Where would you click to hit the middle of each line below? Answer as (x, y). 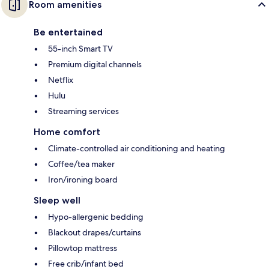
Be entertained (68, 32)
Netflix (61, 80)
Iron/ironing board (83, 179)
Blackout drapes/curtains (95, 232)
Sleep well (57, 200)
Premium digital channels (95, 64)
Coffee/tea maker (81, 164)
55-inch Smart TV (80, 48)
